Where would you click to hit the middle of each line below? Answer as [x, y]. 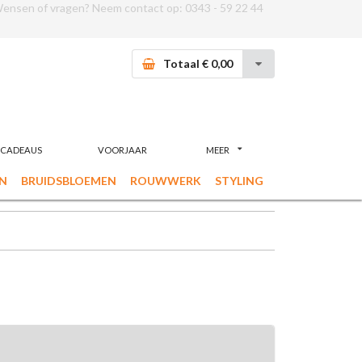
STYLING [239, 181]
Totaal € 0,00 [198, 63]
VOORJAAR [123, 149]
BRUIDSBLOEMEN [68, 181]
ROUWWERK [165, 181]
